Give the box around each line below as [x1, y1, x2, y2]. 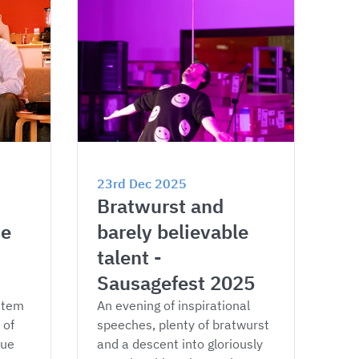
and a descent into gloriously [97, 336, 266, 352]
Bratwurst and [97, 193, 228, 219]
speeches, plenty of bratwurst [97, 317, 272, 333]
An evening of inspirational [97, 297, 253, 313]
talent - [97, 244, 167, 270]
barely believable [97, 219, 253, 244]
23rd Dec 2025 [97, 175, 187, 192]
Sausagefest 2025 [97, 270, 255, 296]
